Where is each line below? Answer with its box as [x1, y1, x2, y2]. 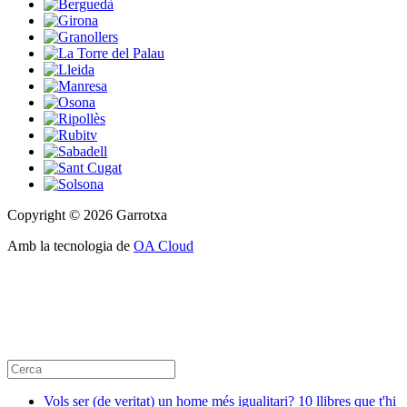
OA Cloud [134, 238, 194, 254]
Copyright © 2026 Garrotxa [7, 207, 167, 223]
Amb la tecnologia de [7, 238, 134, 254]
